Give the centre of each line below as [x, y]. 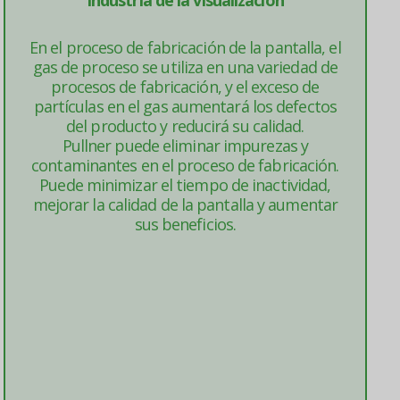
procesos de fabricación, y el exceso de [185, 87]
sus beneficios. [185, 224]
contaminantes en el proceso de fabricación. [185, 165]
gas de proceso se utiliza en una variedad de [185, 67]
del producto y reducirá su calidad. [185, 126]
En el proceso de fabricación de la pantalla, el [185, 47]
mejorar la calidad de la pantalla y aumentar [185, 204]
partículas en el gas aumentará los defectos [185, 106]
